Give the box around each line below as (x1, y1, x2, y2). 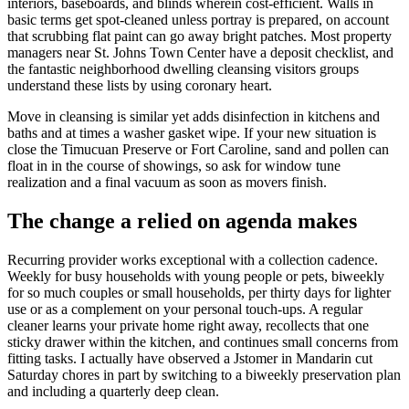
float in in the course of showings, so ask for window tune (7, 158, 341, 174)
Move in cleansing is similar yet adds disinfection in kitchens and (7, 109, 380, 125)
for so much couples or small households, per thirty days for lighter (7, 285, 391, 301)
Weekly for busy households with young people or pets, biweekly (7, 268, 384, 285)
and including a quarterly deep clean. (7, 383, 219, 400)
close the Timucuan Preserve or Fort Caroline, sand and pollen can (7, 142, 389, 158)
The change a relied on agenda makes (7, 209, 357, 234)
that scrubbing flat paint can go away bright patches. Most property (7, 28, 392, 45)
